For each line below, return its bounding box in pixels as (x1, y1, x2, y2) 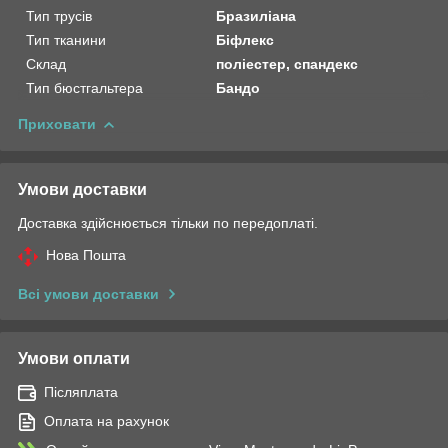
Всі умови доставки (18, 285, 159, 302)
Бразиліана (216, 7, 297, 24)
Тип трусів (26, 7, 92, 24)
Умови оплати (18, 349, 130, 367)
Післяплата (44, 383, 118, 400)
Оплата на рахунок (44, 412, 169, 429)
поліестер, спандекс (216, 55, 359, 72)
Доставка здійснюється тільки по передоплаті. (18, 214, 318, 231)
